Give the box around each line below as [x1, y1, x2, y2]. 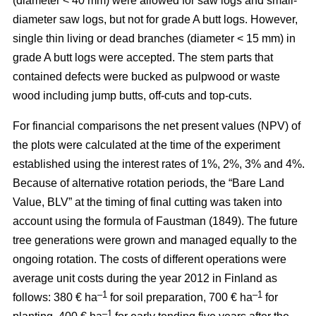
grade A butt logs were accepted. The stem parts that [13, 51, 273, 64]
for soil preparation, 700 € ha [107, 291, 253, 304]
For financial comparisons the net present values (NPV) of [13, 120, 300, 133]
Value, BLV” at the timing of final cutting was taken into [13, 196, 282, 209]
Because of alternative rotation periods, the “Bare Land [13, 177, 284, 190]
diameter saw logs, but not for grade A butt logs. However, [13, 13, 298, 26]
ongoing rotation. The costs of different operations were [13, 253, 286, 266]
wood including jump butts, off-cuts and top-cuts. [13, 90, 252, 102]
